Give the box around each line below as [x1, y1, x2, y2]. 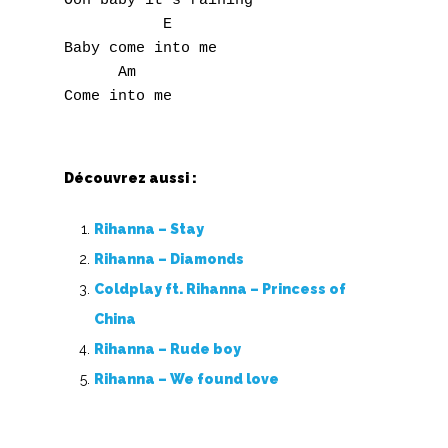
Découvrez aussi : [64, 170, 197, 186]
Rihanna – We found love [94, 371, 279, 387]
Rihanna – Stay [94, 221, 204, 237]
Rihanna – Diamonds [94, 251, 244, 267]
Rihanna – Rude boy [94, 341, 241, 357]
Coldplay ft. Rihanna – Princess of [94, 281, 346, 297]
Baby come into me [64, 40, 217, 57]
